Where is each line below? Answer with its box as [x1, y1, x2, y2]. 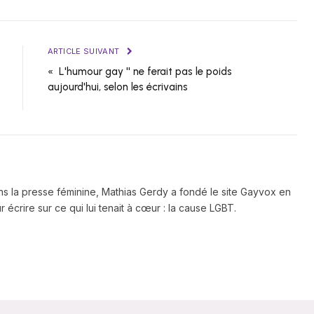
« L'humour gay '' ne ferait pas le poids [47, 65, 232, 78]
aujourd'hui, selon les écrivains [47, 81, 188, 94]
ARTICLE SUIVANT [47, 46, 122, 57]
